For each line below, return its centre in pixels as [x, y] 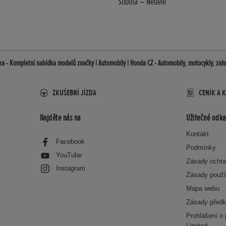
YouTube [69, 155]
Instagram [70, 168]
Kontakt [198, 134]
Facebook [70, 142]
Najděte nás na [60, 117]
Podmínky [201, 148]
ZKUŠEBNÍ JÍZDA [74, 93]
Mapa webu [203, 189]
